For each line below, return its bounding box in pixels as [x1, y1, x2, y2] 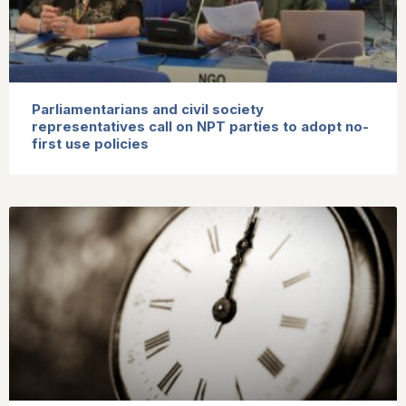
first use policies [32, 134, 149, 152]
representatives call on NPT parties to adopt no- [32, 117, 369, 135]
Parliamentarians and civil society [32, 100, 264, 118]
